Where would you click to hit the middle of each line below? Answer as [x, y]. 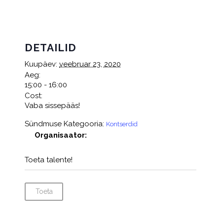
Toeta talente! [49, 160]
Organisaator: [61, 135]
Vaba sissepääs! [52, 105]
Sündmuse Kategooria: [64, 124]
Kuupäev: [41, 64]
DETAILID [51, 47]
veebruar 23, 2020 [90, 64]
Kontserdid [122, 124]
